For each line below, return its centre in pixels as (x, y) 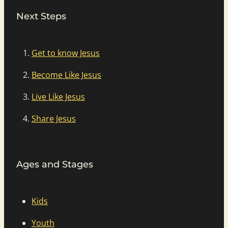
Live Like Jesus (58, 97)
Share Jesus (54, 119)
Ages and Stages (55, 165)
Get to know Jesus (66, 53)
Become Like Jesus (66, 75)
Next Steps (41, 17)
